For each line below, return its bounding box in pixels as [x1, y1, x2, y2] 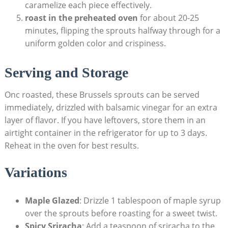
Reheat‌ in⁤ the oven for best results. [4, 139, 139, 151]
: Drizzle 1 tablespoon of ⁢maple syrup [79, 194, 221, 206]
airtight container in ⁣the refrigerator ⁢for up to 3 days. [4, 127, 207, 138]
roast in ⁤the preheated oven [24, 12, 138, 23]
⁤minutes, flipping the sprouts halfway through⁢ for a [24, 24, 220, 36]
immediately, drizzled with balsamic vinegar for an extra [4, 101, 217, 113]
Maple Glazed [24, 194, 79, 206]
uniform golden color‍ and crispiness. [24, 37, 166, 49]
